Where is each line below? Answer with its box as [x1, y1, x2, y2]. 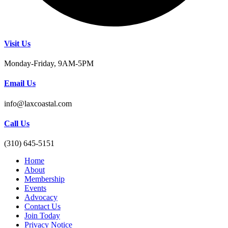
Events [24, 184, 46, 193]
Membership [24, 175, 65, 184]
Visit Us [4, 39, 31, 48]
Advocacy [24, 193, 58, 202]
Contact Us [24, 202, 61, 211]
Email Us [4, 79, 36, 88]
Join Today [24, 211, 60, 220]
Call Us [4, 119, 30, 128]
